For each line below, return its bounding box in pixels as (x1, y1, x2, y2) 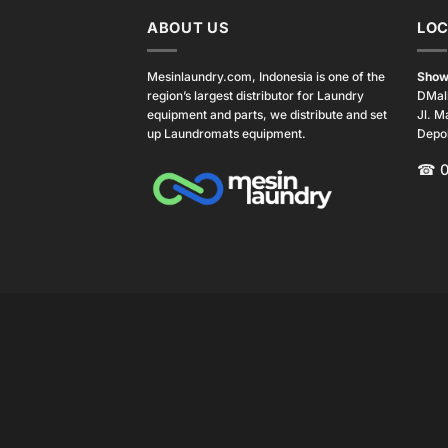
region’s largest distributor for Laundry (147, 88, 364, 104)
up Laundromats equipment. (147, 126, 306, 142)
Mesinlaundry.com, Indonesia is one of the (147, 69, 385, 85)
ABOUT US (147, 18, 230, 37)
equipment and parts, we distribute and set (147, 107, 387, 123)
